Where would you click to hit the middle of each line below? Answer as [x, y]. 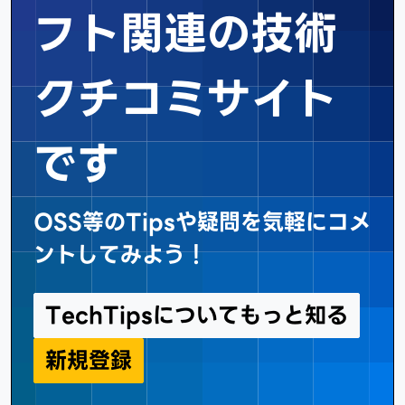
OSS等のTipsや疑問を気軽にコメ [202, 221]
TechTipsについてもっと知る [197, 315]
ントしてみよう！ [120, 254]
